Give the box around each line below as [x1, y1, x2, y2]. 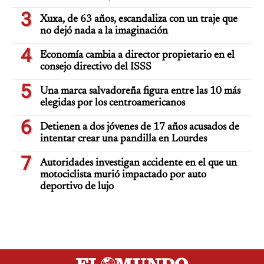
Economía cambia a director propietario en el [40, 49, 235, 61]
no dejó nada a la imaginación [40, 25, 168, 37]
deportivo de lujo [40, 181, 114, 192]
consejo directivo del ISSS [40, 61, 151, 72]
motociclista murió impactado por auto [40, 169, 206, 180]
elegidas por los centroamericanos [40, 97, 185, 108]
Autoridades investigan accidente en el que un [40, 157, 237, 169]
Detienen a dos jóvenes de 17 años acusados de [40, 121, 239, 133]
